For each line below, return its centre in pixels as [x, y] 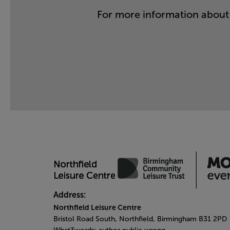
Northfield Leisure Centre [97, 207]
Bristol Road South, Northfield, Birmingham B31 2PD [140, 219]
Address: [70, 195]
